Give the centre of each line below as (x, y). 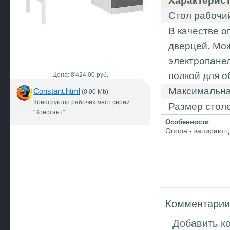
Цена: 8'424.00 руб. (80, 75)
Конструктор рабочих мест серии (82, 102)
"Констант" (49, 112)
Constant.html (57, 91)
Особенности (187, 122)
